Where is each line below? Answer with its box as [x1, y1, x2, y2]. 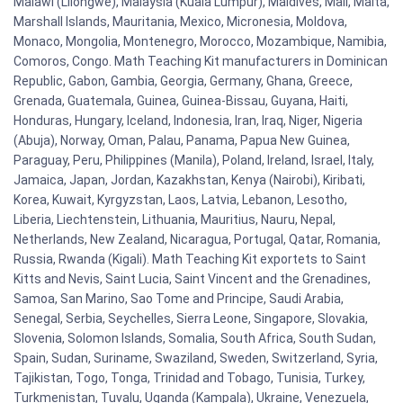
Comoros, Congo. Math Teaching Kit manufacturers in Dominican [13, 53, 388, 68]
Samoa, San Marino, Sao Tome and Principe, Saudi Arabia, [13, 291, 344, 306]
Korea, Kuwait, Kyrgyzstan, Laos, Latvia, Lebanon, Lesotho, [13, 192, 347, 207]
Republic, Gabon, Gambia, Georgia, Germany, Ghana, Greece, [13, 73, 353, 88]
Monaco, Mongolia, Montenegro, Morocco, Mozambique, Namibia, [13, 33, 387, 49]
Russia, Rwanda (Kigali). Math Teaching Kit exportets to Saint [13, 251, 366, 266]
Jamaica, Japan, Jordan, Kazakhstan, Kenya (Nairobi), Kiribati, [13, 172, 365, 187]
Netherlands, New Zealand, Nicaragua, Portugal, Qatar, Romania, [13, 231, 381, 246]
